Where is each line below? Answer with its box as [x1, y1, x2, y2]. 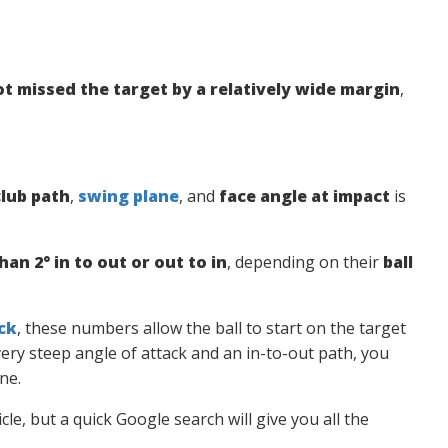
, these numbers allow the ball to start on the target [16, 317, 406, 339]
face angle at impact [218, 185, 390, 207]
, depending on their [226, 251, 383, 273]
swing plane [77, 185, 179, 207]
